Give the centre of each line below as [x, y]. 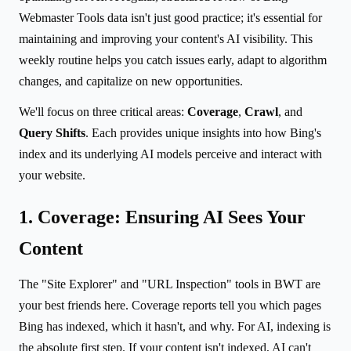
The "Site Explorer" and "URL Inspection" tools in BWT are [170, 284]
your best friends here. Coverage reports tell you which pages [170, 305]
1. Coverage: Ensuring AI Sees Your [162, 217]
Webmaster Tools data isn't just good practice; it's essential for [170, 17]
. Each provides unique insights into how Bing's [203, 132]
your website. [52, 175]
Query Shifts [52, 132]
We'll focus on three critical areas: [103, 111]
